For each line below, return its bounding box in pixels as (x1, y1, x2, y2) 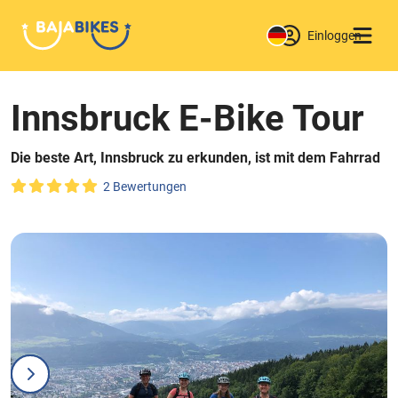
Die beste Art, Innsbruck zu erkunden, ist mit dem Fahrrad (11, 149, 380, 166)
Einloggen (306, 28, 362, 43)
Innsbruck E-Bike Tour (11, 98, 364, 139)
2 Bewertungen (103, 179, 187, 194)
